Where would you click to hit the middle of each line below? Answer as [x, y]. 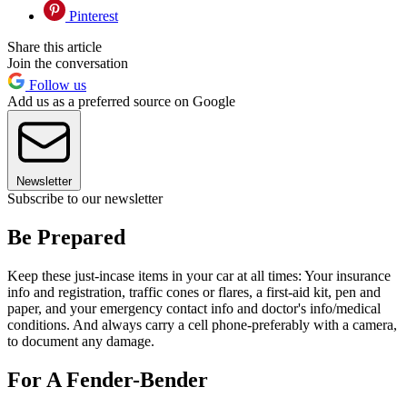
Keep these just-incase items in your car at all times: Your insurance [199, 276]
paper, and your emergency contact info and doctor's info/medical [194, 308]
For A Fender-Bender [108, 379]
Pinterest [92, 16]
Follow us [56, 85]
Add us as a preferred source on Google [121, 102]
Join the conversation [68, 64]
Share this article [55, 47]
